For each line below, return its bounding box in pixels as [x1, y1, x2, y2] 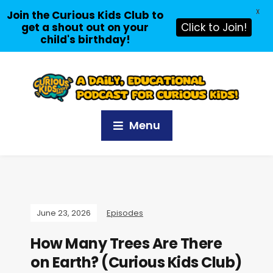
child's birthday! [40, 32, 130, 47]
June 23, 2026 [37, 207, 91, 219]
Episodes [107, 207, 143, 219]
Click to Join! [181, 20, 247, 35]
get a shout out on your [21, 20, 149, 35]
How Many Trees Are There [30, 233, 222, 254]
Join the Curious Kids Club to [7, 8, 163, 23]
